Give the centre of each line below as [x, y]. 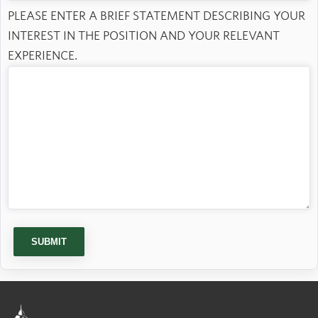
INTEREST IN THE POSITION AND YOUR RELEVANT [144, 36]
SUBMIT [49, 242]
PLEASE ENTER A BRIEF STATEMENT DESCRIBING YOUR [157, 16]
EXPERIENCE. [43, 56]
